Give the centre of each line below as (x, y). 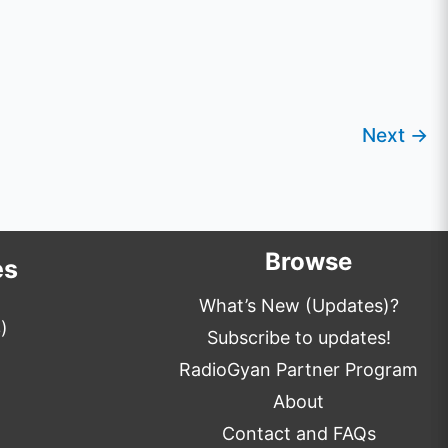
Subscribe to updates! (298, 338)
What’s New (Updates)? (298, 306)
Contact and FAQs (298, 434)
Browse (309, 262)
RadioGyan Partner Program (299, 370)
